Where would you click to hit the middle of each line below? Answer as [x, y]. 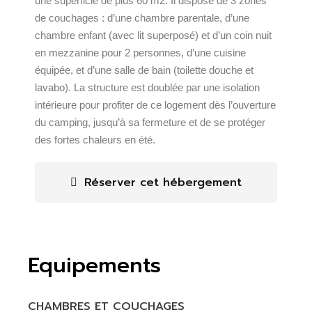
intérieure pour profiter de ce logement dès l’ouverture [156, 105]
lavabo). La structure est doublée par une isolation [148, 87]
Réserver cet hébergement [163, 182]
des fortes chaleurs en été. [95, 140]
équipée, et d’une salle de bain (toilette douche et [145, 70]
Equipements [95, 265]
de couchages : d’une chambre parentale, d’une [142, 18]
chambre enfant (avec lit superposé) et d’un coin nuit [154, 35]
